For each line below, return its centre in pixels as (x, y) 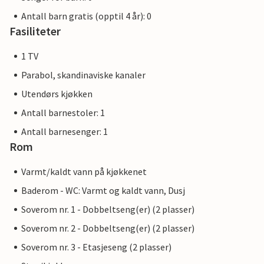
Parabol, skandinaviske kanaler (83, 75)
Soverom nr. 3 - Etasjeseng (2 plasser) (96, 247)
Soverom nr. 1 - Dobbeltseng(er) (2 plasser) (108, 209)
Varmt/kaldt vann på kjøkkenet (84, 171)
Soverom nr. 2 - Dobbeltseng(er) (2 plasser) (108, 228)
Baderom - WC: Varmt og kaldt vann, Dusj (103, 190)
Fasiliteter (35, 31)
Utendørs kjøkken (57, 94)
